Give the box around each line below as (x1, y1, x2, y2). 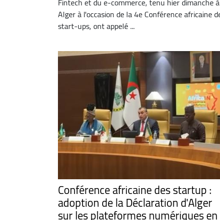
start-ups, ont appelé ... (58, 18, 135, 33)
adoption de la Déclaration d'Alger (58, 192, 212, 213)
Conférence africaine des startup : (58, 179, 212, 200)
